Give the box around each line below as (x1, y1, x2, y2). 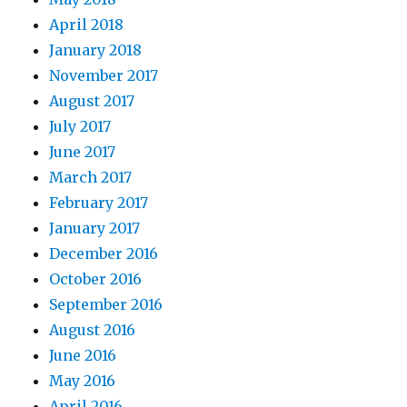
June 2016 (49, 346, 117, 365)
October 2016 (49, 270, 143, 289)
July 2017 (49, 117, 112, 136)
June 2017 (49, 143, 116, 162)
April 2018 (49, 15, 124, 35)
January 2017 (49, 219, 141, 238)
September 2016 (49, 295, 164, 314)
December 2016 (49, 244, 159, 263)
